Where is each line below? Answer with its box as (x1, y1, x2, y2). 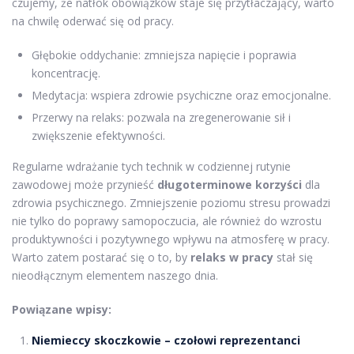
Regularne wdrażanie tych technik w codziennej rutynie (12, 158, 291, 174)
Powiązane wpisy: (12, 301, 111, 317)
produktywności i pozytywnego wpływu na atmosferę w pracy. (12, 231, 330, 247)
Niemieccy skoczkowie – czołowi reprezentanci (32, 332, 300, 348)
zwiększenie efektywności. (32, 127, 165, 143)
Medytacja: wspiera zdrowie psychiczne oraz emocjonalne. (32, 87, 331, 103)
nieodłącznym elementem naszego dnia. (12, 267, 218, 283)
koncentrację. (32, 65, 100, 81)
